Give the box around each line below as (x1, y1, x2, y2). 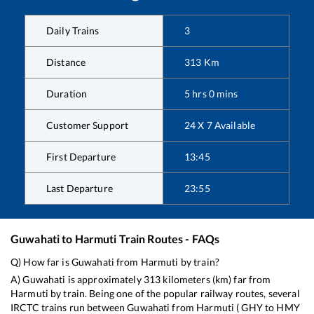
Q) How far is (11, 255, 71, 268)
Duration (46, 87, 88, 100)
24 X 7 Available (184, 118, 256, 131)
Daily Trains (46, 24, 100, 36)
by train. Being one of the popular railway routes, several (48, 287, 300, 299)
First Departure (46, 150, 116, 163)
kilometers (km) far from (161, 273, 271, 285)
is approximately (65, 273, 144, 285)
